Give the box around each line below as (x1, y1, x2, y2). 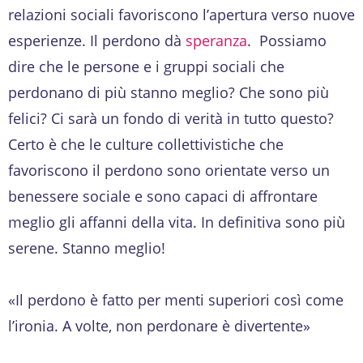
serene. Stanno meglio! (8, 237, 165, 258)
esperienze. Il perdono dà (8, 30, 186, 50)
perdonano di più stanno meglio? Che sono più (8, 82, 329, 102)
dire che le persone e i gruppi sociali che (8, 56, 284, 76)
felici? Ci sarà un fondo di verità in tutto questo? (8, 108, 334, 128)
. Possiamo (247, 30, 327, 50)
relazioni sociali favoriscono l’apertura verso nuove (8, 4, 355, 24)
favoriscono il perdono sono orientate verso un (8, 160, 330, 180)
